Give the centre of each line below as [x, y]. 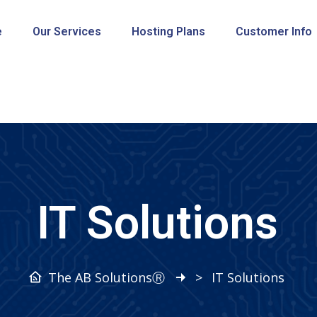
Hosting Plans [168, 31]
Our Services [67, 31]
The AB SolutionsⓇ [106, 277]
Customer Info [273, 31]
